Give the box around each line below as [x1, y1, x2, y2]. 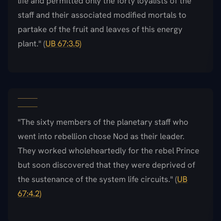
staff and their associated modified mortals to [18, 9, 186, 20]
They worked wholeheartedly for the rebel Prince [18, 145, 199, 156]
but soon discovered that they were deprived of [18, 159, 195, 170]
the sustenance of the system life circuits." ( [18, 173, 177, 184]
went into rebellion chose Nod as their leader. [18, 130, 184, 142]
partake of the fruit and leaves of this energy [18, 23, 183, 35]
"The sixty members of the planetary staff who [18, 116, 188, 127]
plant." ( [18, 37, 45, 49]
